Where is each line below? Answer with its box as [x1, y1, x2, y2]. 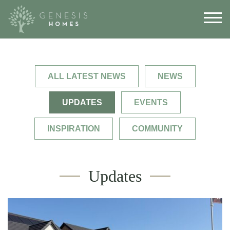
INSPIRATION [47, 124, 100, 133]
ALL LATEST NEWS [47, 72, 126, 81]
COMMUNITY [132, 124, 183, 133]
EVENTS [134, 98, 168, 107]
